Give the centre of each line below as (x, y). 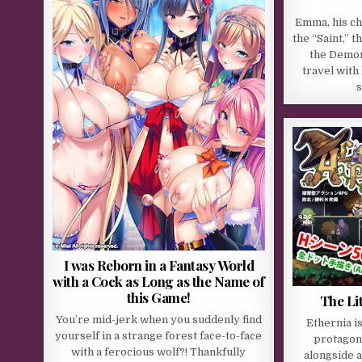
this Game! (158, 297)
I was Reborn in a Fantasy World (159, 265)
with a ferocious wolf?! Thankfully (159, 351)
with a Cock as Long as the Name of (159, 281)
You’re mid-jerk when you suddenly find (158, 319)
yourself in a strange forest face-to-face (159, 335)
